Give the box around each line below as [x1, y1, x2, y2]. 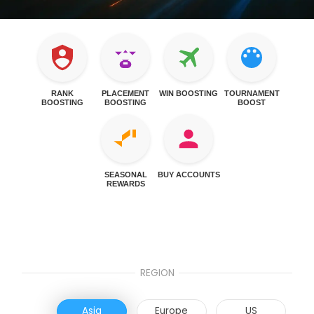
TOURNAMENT [224, 89, 280, 98]
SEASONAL [104, 170, 147, 179]
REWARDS [106, 179, 145, 189]
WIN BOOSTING [159, 89, 218, 98]
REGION [139, 266, 175, 280]
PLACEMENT [102, 89, 149, 98]
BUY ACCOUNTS [157, 170, 220, 179]
